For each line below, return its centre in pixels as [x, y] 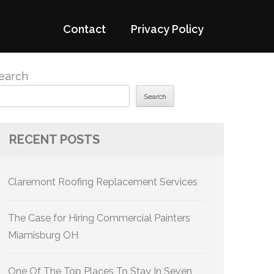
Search [155, 97]
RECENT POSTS [54, 139]
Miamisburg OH [43, 235]
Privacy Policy [167, 29]
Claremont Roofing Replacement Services [103, 182]
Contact [84, 29]
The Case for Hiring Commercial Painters [99, 218]
